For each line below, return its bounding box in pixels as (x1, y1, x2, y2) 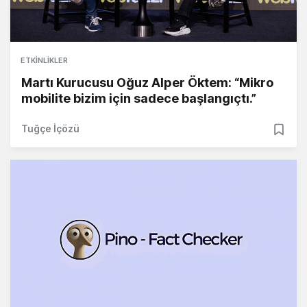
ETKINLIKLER (21, 55, 68, 65)
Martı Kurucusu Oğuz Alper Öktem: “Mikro (21, 75, 273, 90)
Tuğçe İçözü (21, 122, 79, 134)
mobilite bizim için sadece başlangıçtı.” (21, 90, 256, 106)
